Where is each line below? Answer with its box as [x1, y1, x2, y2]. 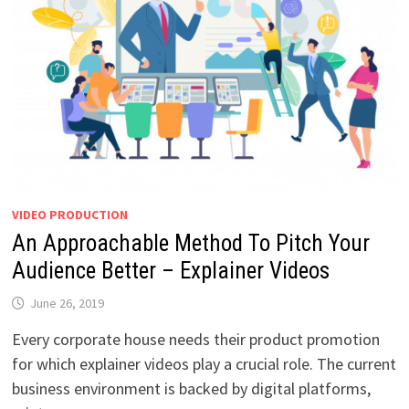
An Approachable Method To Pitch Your [11, 229, 370, 257]
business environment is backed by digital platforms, [11, 377, 371, 399]
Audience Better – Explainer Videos [11, 257, 330, 284]
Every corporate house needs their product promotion [11, 328, 380, 350]
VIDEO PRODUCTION [11, 205, 128, 223]
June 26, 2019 [29, 294, 104, 311]
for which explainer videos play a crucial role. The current [11, 352, 396, 374]
